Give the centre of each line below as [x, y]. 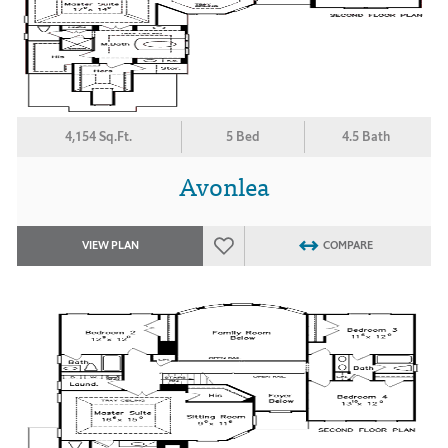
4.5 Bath [366, 136]
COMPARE [347, 245]
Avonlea [224, 185]
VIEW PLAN [110, 245]
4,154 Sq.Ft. [99, 136]
